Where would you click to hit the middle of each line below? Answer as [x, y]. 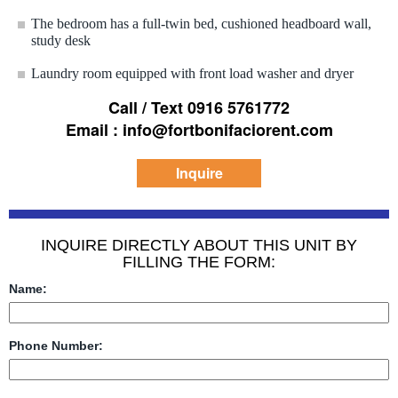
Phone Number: [56, 346]
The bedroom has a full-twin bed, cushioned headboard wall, [201, 24]
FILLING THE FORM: [199, 263]
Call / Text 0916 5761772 [199, 108]
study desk [61, 46]
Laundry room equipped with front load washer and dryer [192, 74]
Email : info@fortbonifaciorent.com [199, 130]
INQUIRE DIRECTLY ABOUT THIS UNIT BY [199, 246]
